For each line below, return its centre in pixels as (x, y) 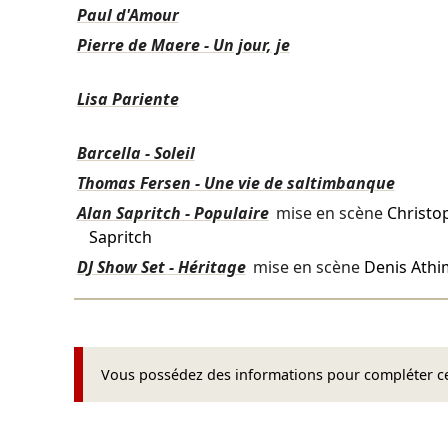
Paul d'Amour (127, 15)
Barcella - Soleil (135, 153)
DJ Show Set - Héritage (161, 267)
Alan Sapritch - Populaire (172, 213)
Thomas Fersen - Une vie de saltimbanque (235, 183)
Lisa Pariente (127, 99)
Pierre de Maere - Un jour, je (183, 45)
